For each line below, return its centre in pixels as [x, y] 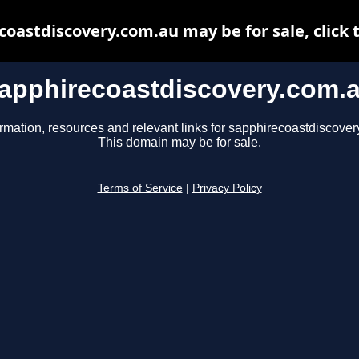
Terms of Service [140, 188]
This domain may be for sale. [179, 143]
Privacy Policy [227, 188]
